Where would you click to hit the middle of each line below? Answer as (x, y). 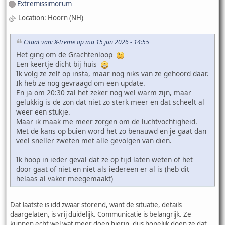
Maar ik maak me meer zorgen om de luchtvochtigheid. (107, 121)
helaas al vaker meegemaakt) (65, 178)
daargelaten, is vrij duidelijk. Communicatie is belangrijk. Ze (101, 214)
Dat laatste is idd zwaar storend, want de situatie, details (96, 205)
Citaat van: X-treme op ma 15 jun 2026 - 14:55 (86, 42)
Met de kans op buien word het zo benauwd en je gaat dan (111, 131)
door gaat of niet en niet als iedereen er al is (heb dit (103, 169)
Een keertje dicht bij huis (59, 64)
